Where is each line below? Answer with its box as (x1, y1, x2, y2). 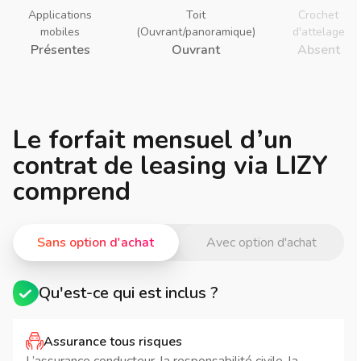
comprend (13, 173, 131, 209)
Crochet (298, 6, 338, 23)
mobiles (40, 23, 80, 39)
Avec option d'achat (205, 233, 317, 251)
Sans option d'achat (37, 233, 155, 251)
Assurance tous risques (44, 332, 182, 351)
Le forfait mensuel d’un (13, 122, 293, 157)
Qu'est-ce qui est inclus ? (39, 281, 218, 304)
